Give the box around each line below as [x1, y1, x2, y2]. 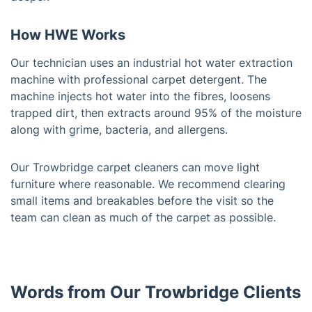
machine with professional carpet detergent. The [10, 72, 267, 86]
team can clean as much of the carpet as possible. [10, 210, 276, 224]
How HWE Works [10, 26, 125, 43]
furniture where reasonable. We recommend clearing [10, 176, 286, 191]
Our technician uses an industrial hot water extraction [10, 55, 292, 70]
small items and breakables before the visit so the [10, 193, 274, 208]
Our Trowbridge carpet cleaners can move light [10, 159, 260, 174]
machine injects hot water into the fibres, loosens [10, 88, 270, 103]
